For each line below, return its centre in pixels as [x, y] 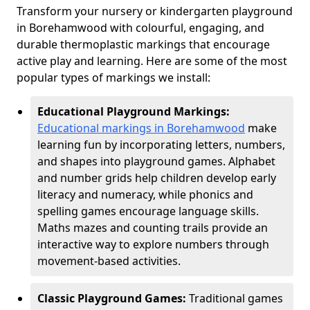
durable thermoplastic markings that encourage [143, 44]
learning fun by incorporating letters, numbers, [161, 145]
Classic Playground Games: [113, 298]
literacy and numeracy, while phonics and [145, 194]
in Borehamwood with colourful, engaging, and [140, 28]
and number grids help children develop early [157, 178]
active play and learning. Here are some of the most [152, 61]
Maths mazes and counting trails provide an [153, 228]
